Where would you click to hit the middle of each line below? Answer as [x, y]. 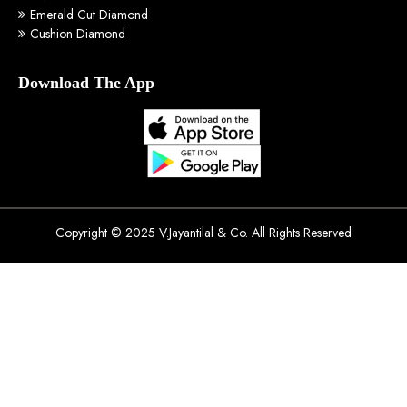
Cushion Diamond [78, 34]
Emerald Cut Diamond [89, 15]
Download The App [86, 83]
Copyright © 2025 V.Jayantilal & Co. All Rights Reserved [203, 233]
